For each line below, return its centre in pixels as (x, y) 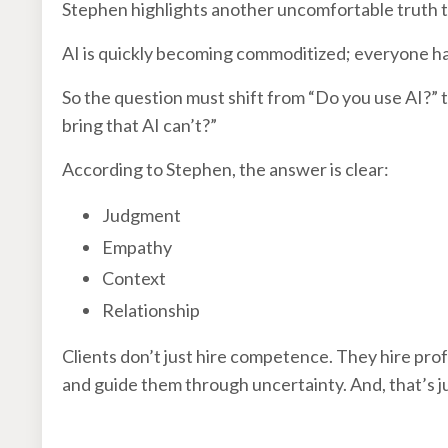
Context (134, 278)
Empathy (137, 246)
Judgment (141, 214)
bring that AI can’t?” (139, 124)
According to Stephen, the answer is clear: (225, 168)
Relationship (151, 309)
